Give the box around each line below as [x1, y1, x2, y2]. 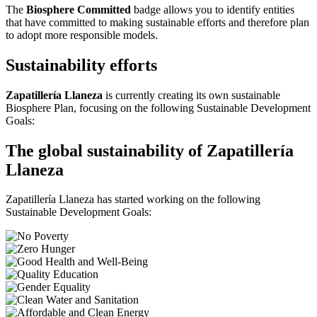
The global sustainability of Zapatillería [6, 141, 294, 160]
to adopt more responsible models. [6, 28, 158, 41]
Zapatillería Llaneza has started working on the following [6, 193, 260, 206]
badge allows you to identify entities [131, 3, 294, 16]
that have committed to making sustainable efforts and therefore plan [6, 16, 309, 28]
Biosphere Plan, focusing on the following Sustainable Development [6, 101, 311, 114]
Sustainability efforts [6, 55, 157, 74]
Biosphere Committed [26, 3, 131, 16]
